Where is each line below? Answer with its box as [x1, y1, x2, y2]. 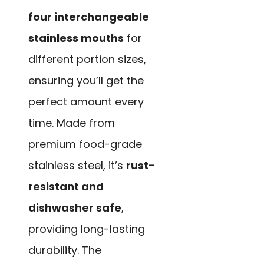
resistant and [28, 179, 104, 194]
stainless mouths [28, 31, 124, 46]
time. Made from [28, 115, 115, 131]
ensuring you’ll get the [28, 73, 144, 88]
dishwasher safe [28, 200, 121, 216]
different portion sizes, [28, 52, 146, 67]
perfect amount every [28, 94, 144, 110]
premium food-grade [28, 137, 142, 152]
